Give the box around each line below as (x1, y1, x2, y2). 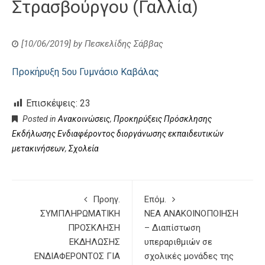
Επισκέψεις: (26, 97, 77, 109)
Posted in (21, 114, 58, 124)
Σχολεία (69, 143, 99, 153)
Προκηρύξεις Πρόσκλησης (114, 114, 212, 124)
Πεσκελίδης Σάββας (85, 38, 163, 49)
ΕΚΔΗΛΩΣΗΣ (69, 236, 120, 247)
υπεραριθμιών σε (144, 236, 212, 247)
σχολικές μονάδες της (144, 250, 234, 261)
